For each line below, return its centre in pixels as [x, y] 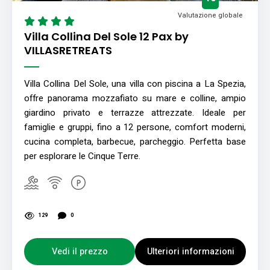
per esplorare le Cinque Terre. [82, 156]
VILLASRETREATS [68, 50]
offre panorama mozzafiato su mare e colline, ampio [135, 98]
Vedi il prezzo [80, 251]
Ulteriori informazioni [190, 251]
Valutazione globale [210, 15]
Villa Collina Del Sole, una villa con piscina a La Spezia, [135, 84]
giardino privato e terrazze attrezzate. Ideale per [135, 113]
